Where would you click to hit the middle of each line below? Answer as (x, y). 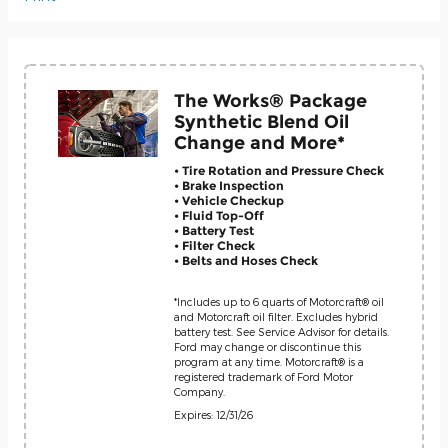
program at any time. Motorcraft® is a (269, 361)
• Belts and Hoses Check (246, 260)
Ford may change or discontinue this (267, 346)
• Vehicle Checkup (229, 200)
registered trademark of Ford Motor (263, 376)
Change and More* (259, 142)
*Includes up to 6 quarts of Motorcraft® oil (279, 301)
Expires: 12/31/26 (213, 414)
